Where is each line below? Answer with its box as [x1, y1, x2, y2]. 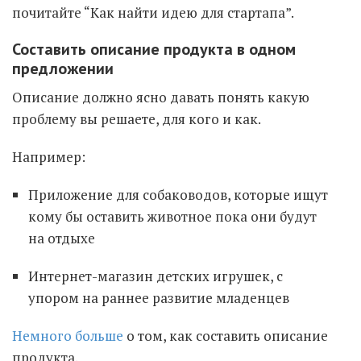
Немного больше [12, 326, 123, 345]
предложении [12, 58, 114, 79]
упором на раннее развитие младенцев [28, 288, 289, 307]
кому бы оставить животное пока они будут [28, 207, 317, 226]
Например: [12, 147, 85, 166]
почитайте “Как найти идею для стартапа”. [12, 3, 294, 22]
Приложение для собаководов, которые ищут [28, 185, 328, 204]
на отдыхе [28, 229, 95, 247]
